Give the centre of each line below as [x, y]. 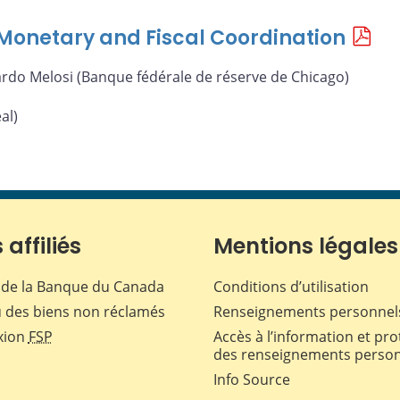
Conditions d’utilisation [291, 287]
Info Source [252, 380]
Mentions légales [306, 246]
